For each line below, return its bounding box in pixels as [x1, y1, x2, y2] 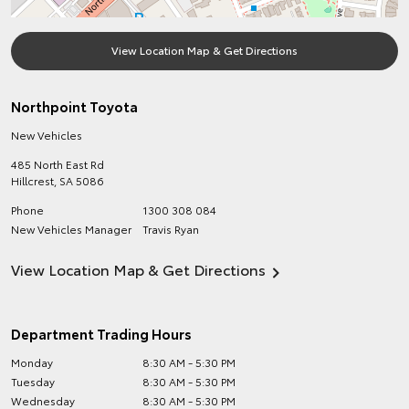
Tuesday [11, 373, 55, 389]
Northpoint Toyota [11, 96, 138, 116]
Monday [11, 354, 53, 370]
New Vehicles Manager [11, 221, 131, 236]
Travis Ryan [142, 221, 200, 236]
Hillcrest [11, 173, 54, 188]
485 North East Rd [11, 156, 104, 172]
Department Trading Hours [11, 323, 192, 343]
